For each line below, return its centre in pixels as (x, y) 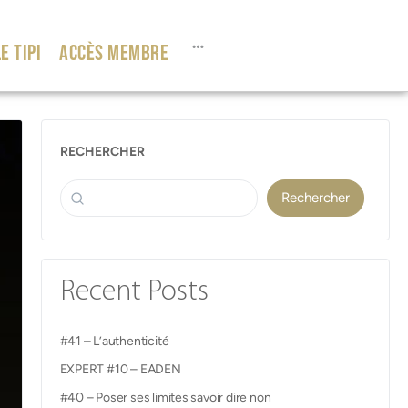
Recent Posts (134, 292)
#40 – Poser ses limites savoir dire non (165, 398)
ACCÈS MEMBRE (114, 53)
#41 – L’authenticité (114, 341)
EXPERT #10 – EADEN (120, 369)
